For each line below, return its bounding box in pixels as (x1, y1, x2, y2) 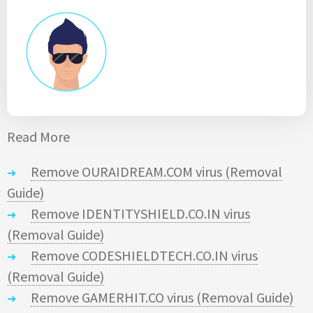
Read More (7, 127, 70, 145)
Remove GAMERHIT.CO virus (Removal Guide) (31, 288, 293, 306)
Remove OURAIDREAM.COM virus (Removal (31, 162, 282, 180)
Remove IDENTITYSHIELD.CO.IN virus (31, 204, 250, 222)
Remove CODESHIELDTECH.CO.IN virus (31, 246, 258, 264)
